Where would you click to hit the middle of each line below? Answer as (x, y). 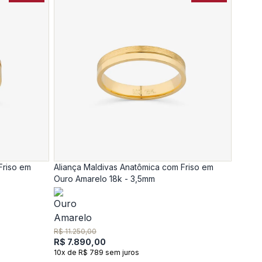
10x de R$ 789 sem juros (96, 252)
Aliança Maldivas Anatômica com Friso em (134, 167)
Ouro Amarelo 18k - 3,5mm (104, 179)
